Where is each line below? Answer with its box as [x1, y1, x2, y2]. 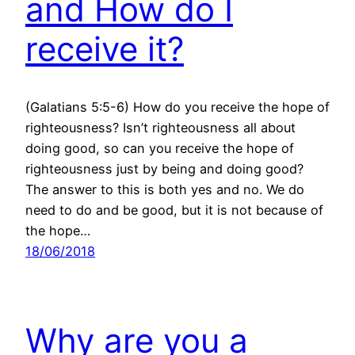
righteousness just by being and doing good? [25, 161, 303, 177]
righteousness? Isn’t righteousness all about [25, 120, 296, 136]
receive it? [25, 29, 184, 70]
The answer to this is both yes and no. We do [25, 181, 304, 198]
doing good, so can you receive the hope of [25, 140, 294, 157]
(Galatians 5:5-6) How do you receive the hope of [25, 99, 330, 116]
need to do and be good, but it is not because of [25, 202, 323, 219]
